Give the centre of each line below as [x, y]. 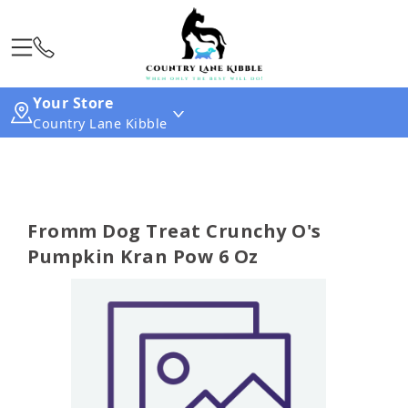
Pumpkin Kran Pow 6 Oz [143, 256]
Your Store [73, 103]
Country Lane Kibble [100, 123]
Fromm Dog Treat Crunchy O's [174, 231]
